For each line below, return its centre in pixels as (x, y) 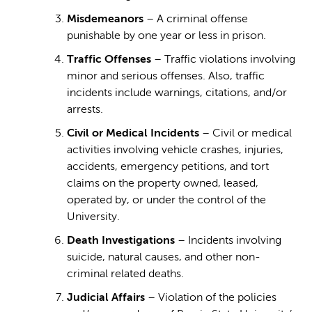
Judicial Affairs (106, 298)
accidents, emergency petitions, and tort (168, 167)
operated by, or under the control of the (166, 201)
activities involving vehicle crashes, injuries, (175, 151)
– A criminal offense (197, 20)
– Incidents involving (228, 241)
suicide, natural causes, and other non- (164, 258)
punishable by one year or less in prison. (166, 37)
